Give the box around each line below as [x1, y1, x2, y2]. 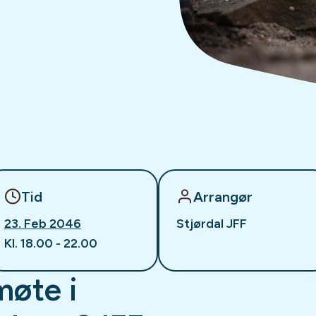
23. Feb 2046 [4, 216, 81, 232]
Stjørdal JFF [176, 216, 247, 232]
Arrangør [193, 188, 253, 205]
